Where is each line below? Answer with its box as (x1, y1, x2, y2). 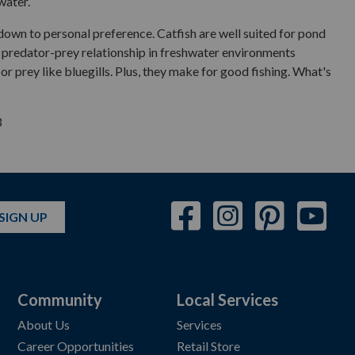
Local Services (176, 290, 278, 309)
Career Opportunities (17, 338, 134, 353)
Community (17, 290, 102, 309)
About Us (17, 317, 70, 332)
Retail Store (176, 338, 240, 353)
